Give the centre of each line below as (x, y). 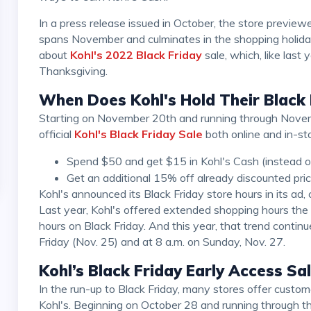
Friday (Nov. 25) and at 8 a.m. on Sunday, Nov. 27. (162, 242)
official (56, 134)
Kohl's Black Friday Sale (138, 134)
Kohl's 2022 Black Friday (136, 55)
